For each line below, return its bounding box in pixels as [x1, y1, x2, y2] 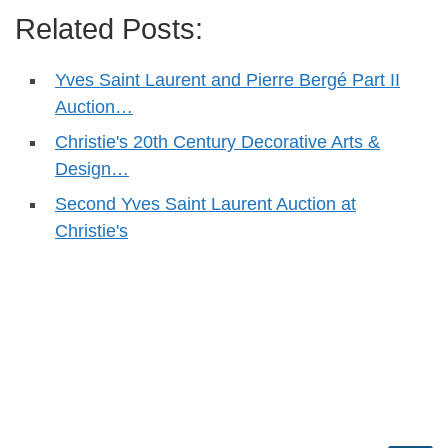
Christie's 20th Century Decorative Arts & [55, 132, 380, 153]
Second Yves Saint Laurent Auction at [55, 194, 356, 215]
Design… [55, 159, 129, 180]
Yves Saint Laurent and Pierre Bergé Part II [55, 70, 400, 91]
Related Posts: [15, 13, 203, 46]
